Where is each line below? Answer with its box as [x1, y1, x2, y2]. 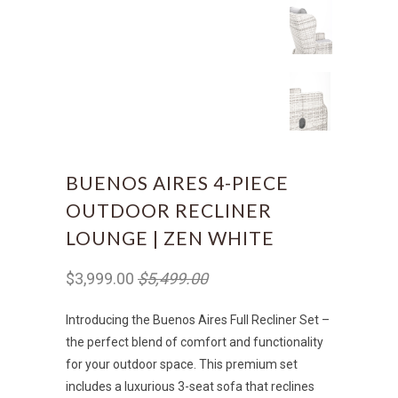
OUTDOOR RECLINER [66, 198, 272, 221]
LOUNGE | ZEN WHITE [66, 226, 275, 249]
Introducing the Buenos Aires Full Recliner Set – [66, 312, 330, 327]
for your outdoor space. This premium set [66, 356, 298, 371]
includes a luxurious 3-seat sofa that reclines [66, 378, 314, 394]
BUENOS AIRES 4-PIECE [66, 171, 289, 194]
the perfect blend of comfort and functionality [66, 334, 323, 349]
